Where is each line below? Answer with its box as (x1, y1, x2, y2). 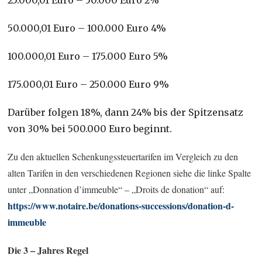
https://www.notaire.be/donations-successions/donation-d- (8, 198, 235, 212)
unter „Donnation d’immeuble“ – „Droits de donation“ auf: (8, 182, 225, 195)
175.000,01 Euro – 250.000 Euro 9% (8, 78, 170, 90)
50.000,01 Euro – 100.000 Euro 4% (8, 22, 167, 34)
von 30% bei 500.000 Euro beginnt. (8, 122, 173, 135)
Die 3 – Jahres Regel (8, 243, 89, 257)
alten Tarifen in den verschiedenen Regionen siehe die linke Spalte (8, 166, 251, 179)
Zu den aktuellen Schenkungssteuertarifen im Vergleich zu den (8, 150, 239, 163)
